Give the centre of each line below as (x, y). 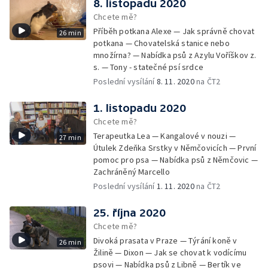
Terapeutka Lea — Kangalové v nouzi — (165, 136)
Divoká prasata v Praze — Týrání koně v (165, 240)
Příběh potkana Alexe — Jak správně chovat (174, 31)
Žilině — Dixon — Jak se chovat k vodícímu (170, 252)
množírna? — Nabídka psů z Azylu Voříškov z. (175, 55)
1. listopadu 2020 (140, 108)
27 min (70, 137)
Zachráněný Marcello (132, 172)
